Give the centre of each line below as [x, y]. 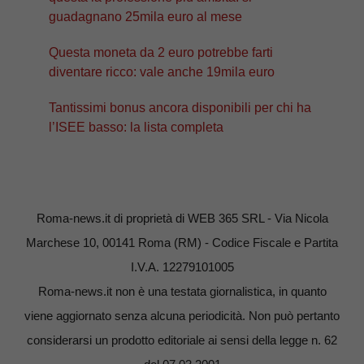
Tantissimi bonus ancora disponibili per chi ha [180, 107]
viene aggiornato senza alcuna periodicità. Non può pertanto [182, 315]
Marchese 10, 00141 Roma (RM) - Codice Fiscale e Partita [182, 242]
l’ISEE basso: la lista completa [136, 127]
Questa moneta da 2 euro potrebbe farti [161, 52]
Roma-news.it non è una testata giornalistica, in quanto [182, 291]
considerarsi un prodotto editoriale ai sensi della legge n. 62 [182, 340]
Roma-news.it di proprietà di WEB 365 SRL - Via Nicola [182, 218]
